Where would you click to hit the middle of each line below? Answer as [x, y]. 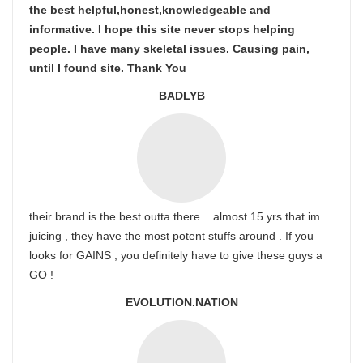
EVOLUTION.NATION [181, 302]
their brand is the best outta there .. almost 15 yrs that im [175, 216]
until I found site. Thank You [108, 68]
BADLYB [181, 96]
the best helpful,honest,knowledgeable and [150, 10]
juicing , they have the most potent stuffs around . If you [171, 236]
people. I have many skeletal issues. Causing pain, [169, 49]
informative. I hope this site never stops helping [162, 29]
